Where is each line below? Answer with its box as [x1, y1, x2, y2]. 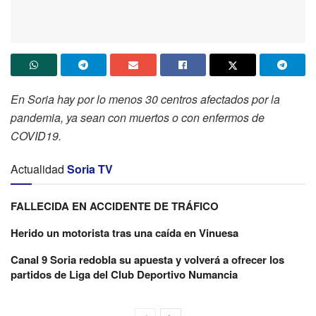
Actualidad [11, 161, 64, 177]
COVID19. [11, 128, 61, 144]
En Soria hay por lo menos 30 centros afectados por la [11, 91, 280, 107]
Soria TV [67, 161, 113, 177]
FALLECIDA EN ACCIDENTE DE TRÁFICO [11, 198, 219, 214]
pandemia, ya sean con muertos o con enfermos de [11, 109, 265, 126]
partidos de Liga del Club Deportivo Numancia [11, 267, 238, 282]
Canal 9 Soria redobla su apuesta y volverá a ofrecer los [11, 252, 284, 267]
